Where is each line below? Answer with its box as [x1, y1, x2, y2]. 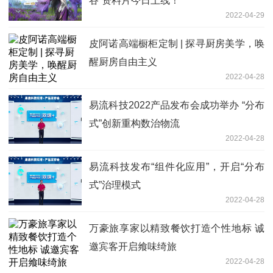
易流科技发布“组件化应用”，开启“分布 [89, 161, 264, 172]
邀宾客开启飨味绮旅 [89, 241, 177, 252]
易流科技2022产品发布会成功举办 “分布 [89, 100, 264, 111]
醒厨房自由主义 [89, 57, 157, 68]
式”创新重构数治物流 [89, 118, 180, 129]
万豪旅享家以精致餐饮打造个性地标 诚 [89, 223, 264, 234]
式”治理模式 [89, 180, 141, 191]
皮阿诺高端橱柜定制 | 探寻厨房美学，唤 [89, 38, 264, 49]
